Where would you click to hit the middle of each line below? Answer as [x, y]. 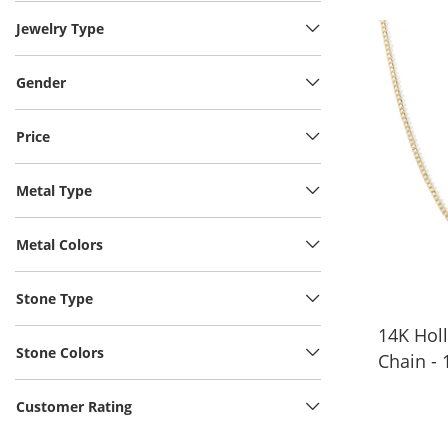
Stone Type [54, 299]
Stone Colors [60, 353]
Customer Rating [74, 407]
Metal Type [54, 191]
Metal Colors [59, 245]
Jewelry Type [60, 29]
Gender [41, 83]
